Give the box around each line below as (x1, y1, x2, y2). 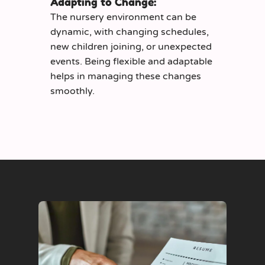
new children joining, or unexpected (50, 41, 212, 53)
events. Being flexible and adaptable (50, 56, 212, 68)
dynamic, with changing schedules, (50, 26, 209, 38)
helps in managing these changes (50, 70, 201, 83)
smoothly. (50, 85, 95, 98)
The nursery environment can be (50, 11, 196, 24)
